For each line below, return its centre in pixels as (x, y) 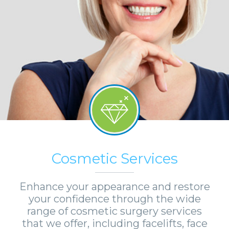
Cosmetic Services (114, 158)
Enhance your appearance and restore (114, 187)
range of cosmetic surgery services (114, 211)
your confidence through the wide (114, 199)
